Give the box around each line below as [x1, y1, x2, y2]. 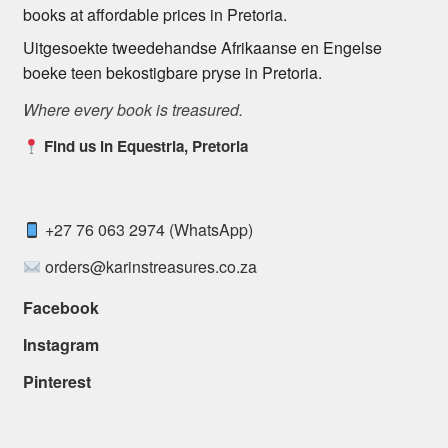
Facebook [22, 296, 99, 320]
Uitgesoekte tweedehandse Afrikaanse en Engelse [22, 36, 382, 60]
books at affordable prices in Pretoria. [22, 3, 287, 27]
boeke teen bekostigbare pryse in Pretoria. [22, 61, 322, 85]
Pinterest [22, 370, 91, 394]
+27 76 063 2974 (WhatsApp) [44, 218, 253, 242]
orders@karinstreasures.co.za [44, 255, 257, 279]
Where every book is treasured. [22, 98, 243, 122]
